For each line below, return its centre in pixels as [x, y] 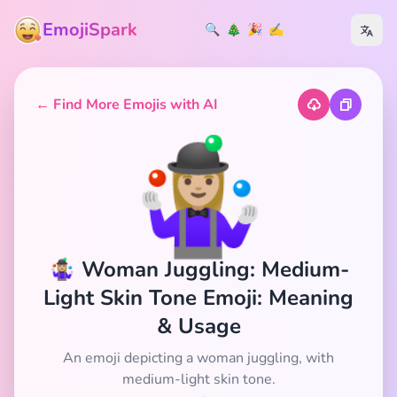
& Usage [198, 326]
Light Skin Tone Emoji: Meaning [198, 298]
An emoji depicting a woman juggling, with [198, 358]
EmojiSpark [90, 30]
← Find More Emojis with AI [127, 105]
